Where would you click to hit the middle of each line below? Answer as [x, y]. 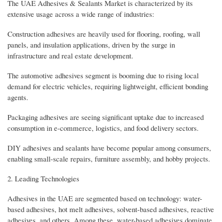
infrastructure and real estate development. [70, 56]
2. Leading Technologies [43, 178]
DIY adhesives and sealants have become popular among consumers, [109, 148]
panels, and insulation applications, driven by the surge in [91, 45]
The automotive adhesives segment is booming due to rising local [103, 76]
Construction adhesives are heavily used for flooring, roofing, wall [104, 34]
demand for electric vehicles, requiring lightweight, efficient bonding [108, 86]
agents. [18, 97]
